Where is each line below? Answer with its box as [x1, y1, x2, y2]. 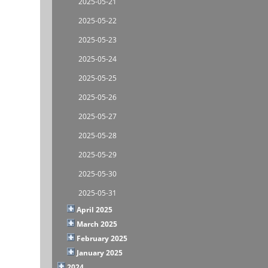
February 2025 [77, 233, 128, 243]
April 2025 [77, 204, 113, 215]
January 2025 [77, 247, 123, 258]
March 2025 [77, 218, 118, 229]
